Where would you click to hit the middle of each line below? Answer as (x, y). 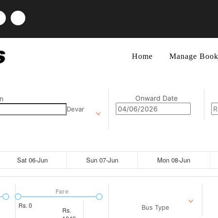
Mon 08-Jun (174, 160)
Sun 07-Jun (102, 160)
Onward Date (157, 98)
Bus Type (155, 207)
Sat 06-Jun (32, 160)
